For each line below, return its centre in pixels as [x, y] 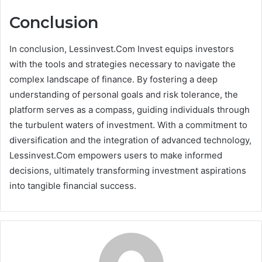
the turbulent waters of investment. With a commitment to [128, 125]
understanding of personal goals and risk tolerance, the [124, 94]
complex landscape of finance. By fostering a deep [113, 79]
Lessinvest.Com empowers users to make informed [116, 155]
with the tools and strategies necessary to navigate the [123, 64]
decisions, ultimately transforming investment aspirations [128, 170]
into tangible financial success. [73, 185]
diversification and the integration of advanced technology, [130, 140]
